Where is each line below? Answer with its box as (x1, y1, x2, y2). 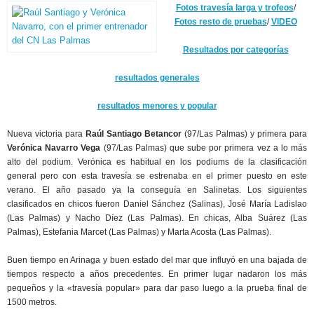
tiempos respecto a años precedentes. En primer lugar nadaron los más (7, 269, 307, 279)
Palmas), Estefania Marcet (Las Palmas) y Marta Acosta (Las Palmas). (7, 227, 271, 237)
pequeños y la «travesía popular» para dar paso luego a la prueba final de (7, 283, 307, 293)
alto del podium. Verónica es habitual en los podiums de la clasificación (7, 157, 307, 167)
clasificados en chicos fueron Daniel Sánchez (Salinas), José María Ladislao (7, 199, 307, 209)
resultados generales (114, 73, 200, 83)
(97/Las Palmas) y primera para (182, 129, 307, 139)
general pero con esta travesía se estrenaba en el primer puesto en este (7, 171, 307, 181)
